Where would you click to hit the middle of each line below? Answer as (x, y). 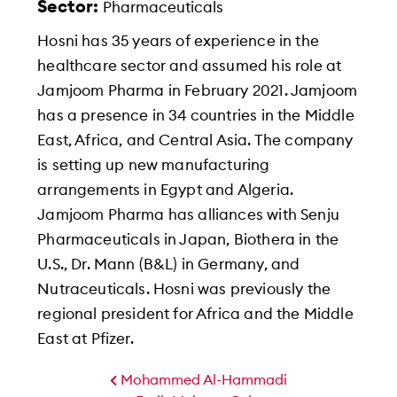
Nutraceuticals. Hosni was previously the (184, 289)
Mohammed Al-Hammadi (202, 380)
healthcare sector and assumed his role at (190, 66)
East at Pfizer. (86, 339)
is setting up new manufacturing (154, 165)
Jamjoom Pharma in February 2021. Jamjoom (198, 90)
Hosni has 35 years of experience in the (178, 41)
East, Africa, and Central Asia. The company (195, 140)
